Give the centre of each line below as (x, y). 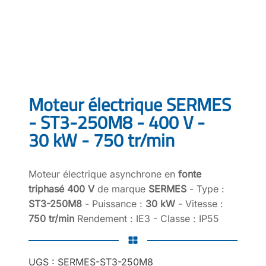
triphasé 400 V (61, 189)
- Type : (205, 189)
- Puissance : (114, 203)
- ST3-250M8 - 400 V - (117, 122)
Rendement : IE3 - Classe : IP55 (147, 218)
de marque (121, 189)
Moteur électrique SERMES (130, 104)
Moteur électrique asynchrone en (103, 174)
